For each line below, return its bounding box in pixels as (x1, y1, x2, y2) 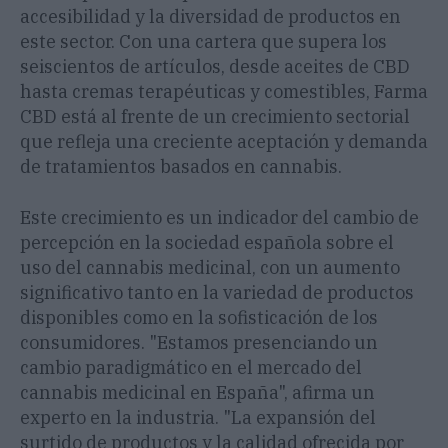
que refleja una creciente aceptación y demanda (20, 130, 428, 154)
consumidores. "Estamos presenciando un (20, 331, 378, 355)
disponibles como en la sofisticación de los (20, 306, 378, 330)
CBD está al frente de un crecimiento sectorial (20, 105, 410, 129)
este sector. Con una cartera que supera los (20, 30, 387, 54)
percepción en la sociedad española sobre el (20, 231, 394, 255)
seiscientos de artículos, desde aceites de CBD (20, 55, 410, 79)
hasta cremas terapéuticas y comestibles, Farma (20, 80, 428, 104)
